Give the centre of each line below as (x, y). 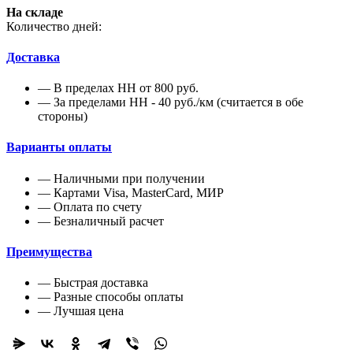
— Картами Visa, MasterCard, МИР (131, 192)
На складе (35, 12)
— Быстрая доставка (93, 283)
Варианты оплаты (59, 147)
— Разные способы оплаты (111, 297)
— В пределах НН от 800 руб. (118, 88)
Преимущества (49, 251)
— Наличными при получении (121, 178)
